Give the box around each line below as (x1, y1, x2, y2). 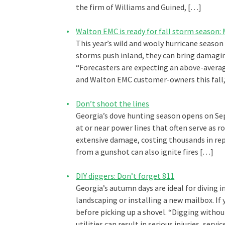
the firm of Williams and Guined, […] (76, 2, 202, 13)
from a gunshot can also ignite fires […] (76, 147, 214, 157)
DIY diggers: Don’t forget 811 (76, 171, 175, 181)
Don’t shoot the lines (76, 98, 150, 109)
